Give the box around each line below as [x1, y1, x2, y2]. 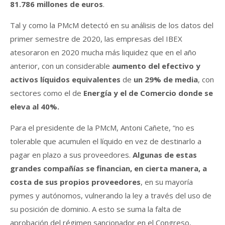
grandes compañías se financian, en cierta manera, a [10, 163, 207, 173]
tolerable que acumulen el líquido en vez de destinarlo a [10, 136, 201, 146]
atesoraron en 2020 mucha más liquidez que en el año [10, 47, 196, 57]
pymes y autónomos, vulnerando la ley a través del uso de [10, 190, 211, 200]
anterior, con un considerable [10, 60, 112, 71]
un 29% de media [134, 74, 198, 84]
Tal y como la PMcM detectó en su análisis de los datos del [10, 20, 213, 30]
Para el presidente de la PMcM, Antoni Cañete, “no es [10, 122, 194, 133]
